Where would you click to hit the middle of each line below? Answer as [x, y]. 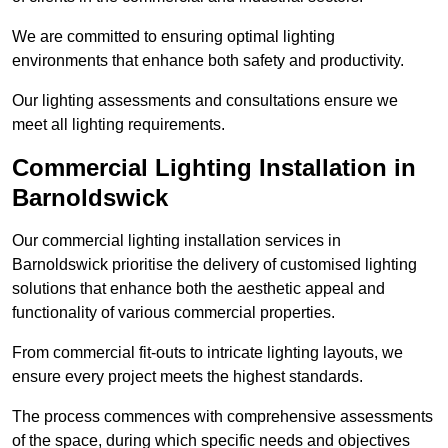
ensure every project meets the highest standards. [187, 377]
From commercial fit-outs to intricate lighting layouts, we [207, 353]
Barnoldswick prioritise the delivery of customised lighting [214, 265]
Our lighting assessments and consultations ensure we [205, 101]
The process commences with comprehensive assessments [222, 417]
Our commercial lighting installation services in [176, 241]
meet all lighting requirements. [118, 125]
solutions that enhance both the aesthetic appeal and [198, 289]
